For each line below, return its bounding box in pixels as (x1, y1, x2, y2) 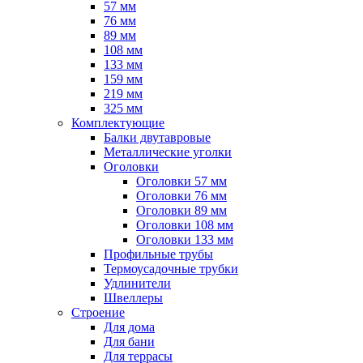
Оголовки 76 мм (136, 189, 227, 203)
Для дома (104, 320, 155, 334)
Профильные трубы (104, 247, 213, 261)
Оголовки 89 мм (136, 203, 227, 217)
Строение (71, 305, 125, 319)
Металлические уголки (104, 145, 232, 159)
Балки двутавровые (104, 130, 211, 144)
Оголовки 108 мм (136, 218, 233, 232)
